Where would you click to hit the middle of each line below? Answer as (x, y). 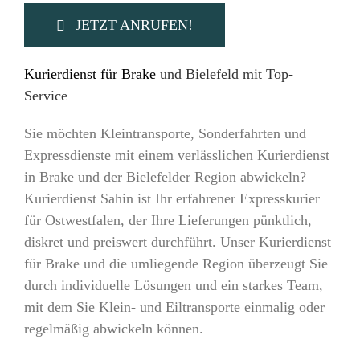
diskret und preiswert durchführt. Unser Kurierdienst (177, 241)
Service (45, 96)
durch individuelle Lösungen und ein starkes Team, (173, 285)
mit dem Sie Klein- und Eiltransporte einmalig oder (174, 307)
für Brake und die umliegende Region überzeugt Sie (176, 263)
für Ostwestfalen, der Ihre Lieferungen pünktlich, (168, 220)
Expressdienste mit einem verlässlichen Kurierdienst (176, 155)
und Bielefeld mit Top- (224, 74)
